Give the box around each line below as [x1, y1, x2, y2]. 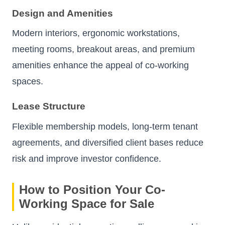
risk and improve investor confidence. [12, 153, 161, 164]
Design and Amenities [12, 8, 113, 19]
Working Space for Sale [19, 196, 154, 210]
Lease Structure [12, 101, 85, 112]
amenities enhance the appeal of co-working [12, 60, 189, 70]
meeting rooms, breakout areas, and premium [12, 44, 195, 54]
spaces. [12, 76, 43, 86]
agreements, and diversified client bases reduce [12, 137, 203, 148]
